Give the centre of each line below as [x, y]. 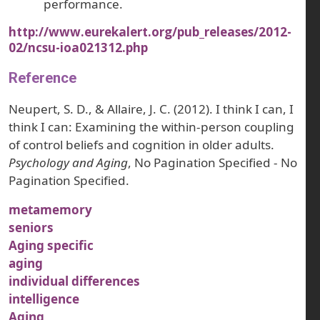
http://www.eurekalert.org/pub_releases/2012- [150, 32]
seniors [31, 228]
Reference [42, 78]
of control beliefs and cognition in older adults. [141, 145]
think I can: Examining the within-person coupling [151, 127]
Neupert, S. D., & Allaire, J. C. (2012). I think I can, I [151, 109]
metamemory [50, 210]
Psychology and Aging [68, 163]
